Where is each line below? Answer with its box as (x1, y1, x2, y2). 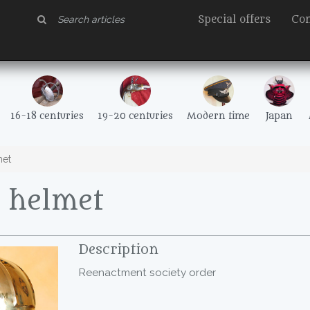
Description (79, 242, 158, 257)
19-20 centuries (98, 111, 173, 122)
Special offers (198, 14, 271, 26)
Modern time (187, 111, 250, 122)
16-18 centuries (10, 111, 84, 122)
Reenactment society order (79, 266, 216, 279)
